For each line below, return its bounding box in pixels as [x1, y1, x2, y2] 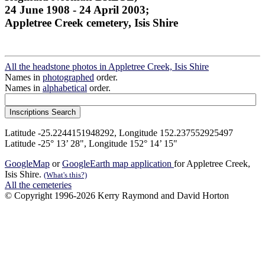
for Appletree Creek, [174, 159, 250, 169]
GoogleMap [5, 159, 50, 169]
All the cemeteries [5, 180, 72, 190]
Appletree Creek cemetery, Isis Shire [5, 16, 178, 29]
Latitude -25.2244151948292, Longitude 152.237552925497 [5, 128, 233, 138]
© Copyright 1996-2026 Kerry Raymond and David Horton [5, 190, 229, 201]
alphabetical [43, 83, 87, 93]
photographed [43, 72, 94, 83]
